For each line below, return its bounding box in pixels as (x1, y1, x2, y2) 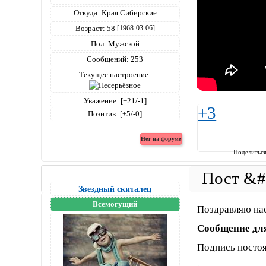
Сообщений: (87, 55, 129, 64)
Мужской (106, 39, 140, 49)
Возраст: (75, 24, 105, 33)
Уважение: (83, 96, 119, 106)
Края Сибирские (99, 8, 157, 18)
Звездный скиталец (78, 184, 152, 194)
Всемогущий (93, 199, 138, 209)
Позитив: (88, 109, 119, 119)
